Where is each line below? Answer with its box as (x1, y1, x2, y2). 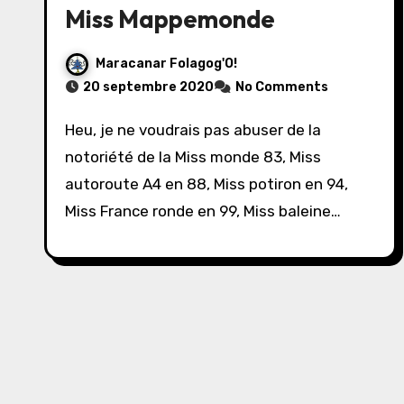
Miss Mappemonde (65, 4, 275, 34)
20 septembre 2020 (83, 79, 214, 95)
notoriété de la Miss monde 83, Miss (65, 148, 321, 166)
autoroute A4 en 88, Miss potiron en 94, (65, 175, 348, 193)
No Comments (235, 79, 328, 95)
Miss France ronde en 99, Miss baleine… (65, 202, 341, 220)
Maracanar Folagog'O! (96, 56, 237, 72)
